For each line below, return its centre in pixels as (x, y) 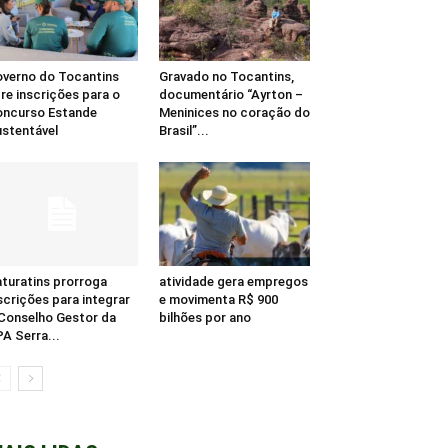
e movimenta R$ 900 (218, 300)
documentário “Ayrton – (230, 95)
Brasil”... (183, 131)
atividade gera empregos (233, 282)
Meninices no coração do (234, 113)
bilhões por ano (204, 318)
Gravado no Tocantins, (226, 77)
